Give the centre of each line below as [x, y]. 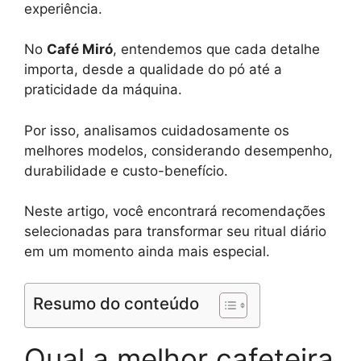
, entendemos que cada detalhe [216, 50]
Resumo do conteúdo [116, 303]
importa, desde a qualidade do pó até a [153, 70]
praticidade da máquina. [103, 90]
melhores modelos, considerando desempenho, [178, 150]
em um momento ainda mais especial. [147, 252]
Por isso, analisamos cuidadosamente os [157, 130]
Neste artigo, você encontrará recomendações [175, 212]
